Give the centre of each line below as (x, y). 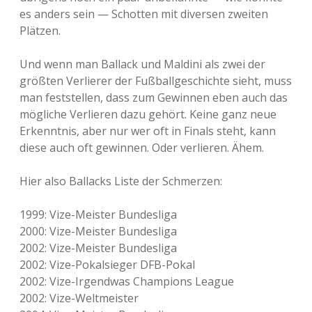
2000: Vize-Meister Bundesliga (98, 231)
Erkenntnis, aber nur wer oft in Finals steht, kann (148, 131)
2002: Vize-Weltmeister (79, 298)
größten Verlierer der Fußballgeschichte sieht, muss (156, 81)
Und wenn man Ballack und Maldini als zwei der (142, 64)
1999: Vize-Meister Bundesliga (98, 214)
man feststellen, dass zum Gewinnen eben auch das (154, 97)
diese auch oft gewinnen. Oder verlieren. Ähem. (142, 148)
